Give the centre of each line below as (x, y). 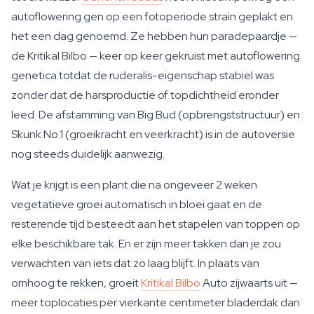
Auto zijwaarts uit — (249, 283)
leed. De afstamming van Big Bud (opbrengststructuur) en (156, 115)
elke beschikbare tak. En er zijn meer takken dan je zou (146, 244)
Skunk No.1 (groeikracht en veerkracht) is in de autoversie (153, 134)
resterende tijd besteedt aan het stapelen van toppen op (156, 224)
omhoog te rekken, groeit (76, 283)
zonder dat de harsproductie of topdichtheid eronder (145, 95)
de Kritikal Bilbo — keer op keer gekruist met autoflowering (156, 56)
